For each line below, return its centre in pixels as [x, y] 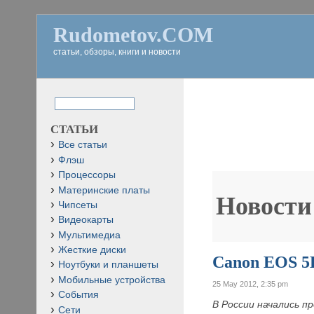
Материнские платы [104, 190]
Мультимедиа [89, 235]
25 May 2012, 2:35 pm [251, 284]
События [78, 295]
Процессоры [87, 175]
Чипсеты [78, 205]
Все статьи [83, 145]
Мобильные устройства [112, 280]
